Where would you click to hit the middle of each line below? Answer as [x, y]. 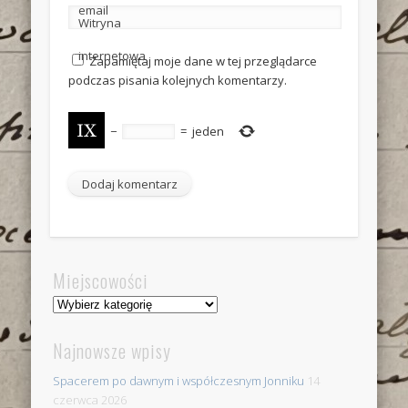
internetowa [112, 56]
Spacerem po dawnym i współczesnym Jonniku [179, 380]
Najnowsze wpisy [112, 350]
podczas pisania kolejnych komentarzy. [177, 81]
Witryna [99, 23]
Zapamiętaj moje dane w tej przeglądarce [203, 61]
